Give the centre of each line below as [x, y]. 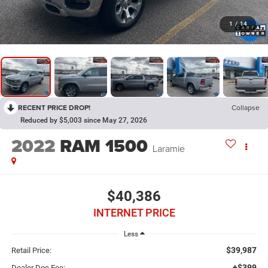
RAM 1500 [103, 146]
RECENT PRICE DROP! [54, 108]
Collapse [246, 108]
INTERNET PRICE [134, 212]
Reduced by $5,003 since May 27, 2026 [84, 121]
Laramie [168, 149]
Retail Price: [31, 250]
